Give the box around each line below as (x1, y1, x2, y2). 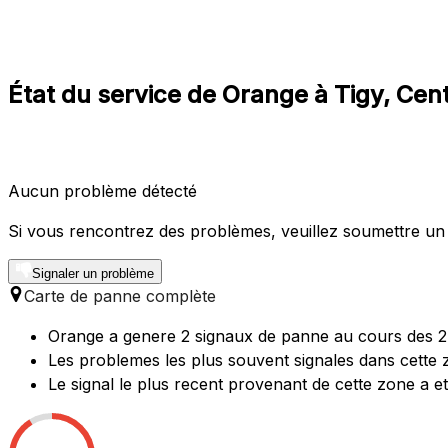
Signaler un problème (32, 265, 154, 281)
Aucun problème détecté (8, 180, 197, 201)
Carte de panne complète (24, 285, 216, 306)
